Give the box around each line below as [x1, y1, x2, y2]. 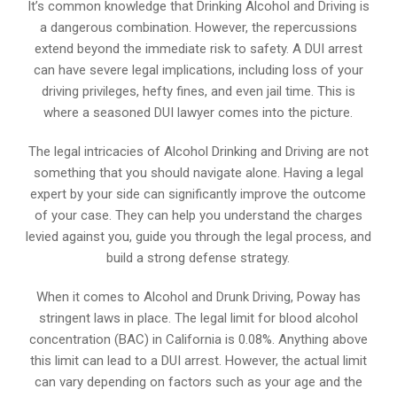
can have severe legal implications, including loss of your [33, 61, 363, 78]
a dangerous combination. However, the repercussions [39, 19, 357, 35]
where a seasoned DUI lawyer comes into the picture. [43, 104, 354, 121]
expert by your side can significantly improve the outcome [30, 185, 367, 202]
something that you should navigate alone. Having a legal [33, 164, 363, 181]
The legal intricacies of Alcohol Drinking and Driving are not [27, 143, 369, 160]
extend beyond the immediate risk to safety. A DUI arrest [34, 40, 362, 57]
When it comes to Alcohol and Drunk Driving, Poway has [35, 288, 361, 305]
